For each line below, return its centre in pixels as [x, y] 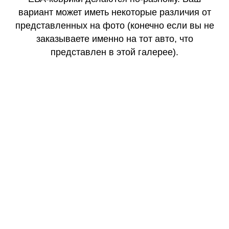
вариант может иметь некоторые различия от [114, 12]
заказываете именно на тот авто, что [114, 39]
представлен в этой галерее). [114, 52]
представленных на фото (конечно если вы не [114, 25]
